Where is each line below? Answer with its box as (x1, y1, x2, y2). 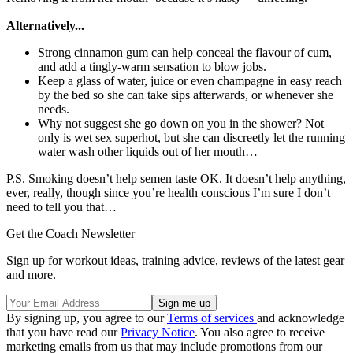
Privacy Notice (121, 325, 195, 339)
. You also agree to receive (195, 325, 325, 339)
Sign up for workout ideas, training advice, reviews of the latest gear (6, 253, 344, 267)
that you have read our (6, 325, 121, 339)
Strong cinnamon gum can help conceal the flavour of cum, (38, 45, 332, 59)
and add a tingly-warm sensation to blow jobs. (38, 59, 266, 73)
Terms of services (167, 310, 257, 325)
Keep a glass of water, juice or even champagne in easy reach (38, 73, 342, 87)
